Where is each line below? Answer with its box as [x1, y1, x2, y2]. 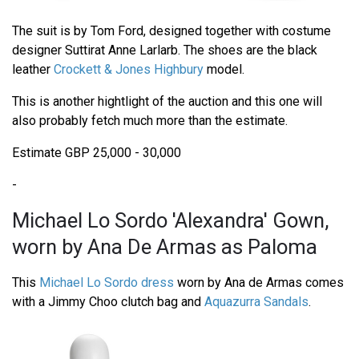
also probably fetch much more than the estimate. [12, 113, 288, 129]
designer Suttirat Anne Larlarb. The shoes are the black [12, 42, 317, 58]
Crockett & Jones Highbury [54, 62, 204, 78]
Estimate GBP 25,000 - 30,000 [12, 145, 181, 161]
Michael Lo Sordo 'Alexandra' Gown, [12, 208, 329, 233]
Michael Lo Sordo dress [39, 275, 174, 291]
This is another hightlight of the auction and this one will [12, 94, 322, 110]
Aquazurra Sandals [204, 294, 309, 310]
